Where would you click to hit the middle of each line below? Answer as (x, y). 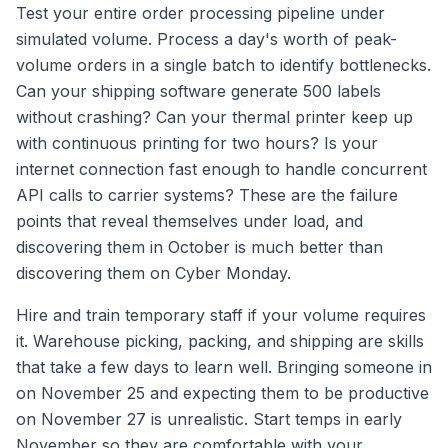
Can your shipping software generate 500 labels (198, 90)
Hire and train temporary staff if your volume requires (221, 314)
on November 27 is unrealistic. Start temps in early (209, 418)
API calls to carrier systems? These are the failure (207, 194)
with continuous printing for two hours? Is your (197, 142)
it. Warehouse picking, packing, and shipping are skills (220, 340)
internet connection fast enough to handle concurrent (221, 168)
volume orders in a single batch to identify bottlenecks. (223, 64)
